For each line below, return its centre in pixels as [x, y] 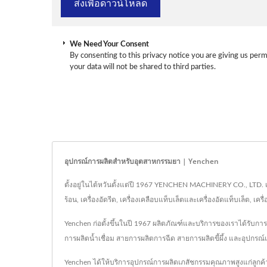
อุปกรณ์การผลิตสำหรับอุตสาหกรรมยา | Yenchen [142, 161]
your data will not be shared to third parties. [143, 67]
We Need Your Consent [109, 44]
